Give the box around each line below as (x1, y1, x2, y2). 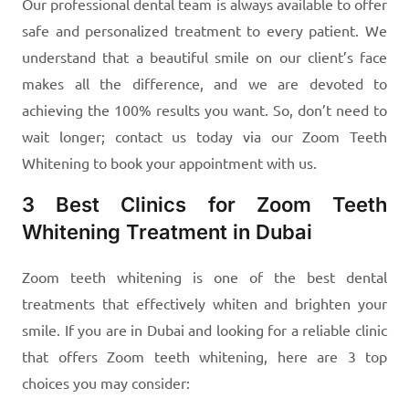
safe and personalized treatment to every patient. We (22, 20, 387, 39)
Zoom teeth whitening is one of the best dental (22, 267, 387, 286)
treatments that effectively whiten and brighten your (22, 293, 387, 312)
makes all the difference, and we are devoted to (22, 73, 387, 92)
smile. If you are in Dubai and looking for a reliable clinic (22, 320, 387, 339)
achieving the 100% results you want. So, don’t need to (22, 100, 387, 119)
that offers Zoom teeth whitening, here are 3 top (22, 346, 387, 365)
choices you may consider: (22, 372, 190, 392)
